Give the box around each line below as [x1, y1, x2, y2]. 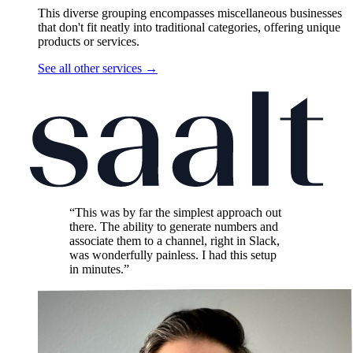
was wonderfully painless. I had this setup [69, 248, 277, 262]
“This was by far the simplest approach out [69, 206, 281, 220]
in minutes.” [69, 262, 129, 277]
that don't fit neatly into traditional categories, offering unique [38, 20, 340, 34]
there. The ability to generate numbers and [69, 220, 278, 234]
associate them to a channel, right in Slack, [69, 234, 280, 248]
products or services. [38, 34, 139, 48]
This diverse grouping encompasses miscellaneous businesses [38, 6, 342, 20]
